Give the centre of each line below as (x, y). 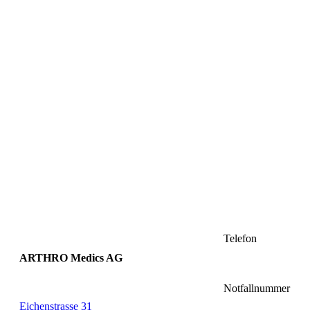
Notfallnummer (257, 289)
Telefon (240, 239)
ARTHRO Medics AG (71, 258)
